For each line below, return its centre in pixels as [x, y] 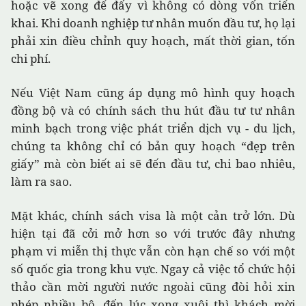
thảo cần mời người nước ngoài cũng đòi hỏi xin [153, 287]
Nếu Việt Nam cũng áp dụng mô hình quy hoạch [153, 93]
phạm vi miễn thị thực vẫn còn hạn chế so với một [153, 251]
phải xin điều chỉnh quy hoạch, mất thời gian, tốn [153, 41]
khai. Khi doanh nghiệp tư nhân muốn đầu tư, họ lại [153, 23]
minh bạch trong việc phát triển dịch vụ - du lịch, [153, 128]
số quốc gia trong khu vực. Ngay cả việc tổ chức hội [153, 269]
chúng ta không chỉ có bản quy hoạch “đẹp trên [153, 146]
